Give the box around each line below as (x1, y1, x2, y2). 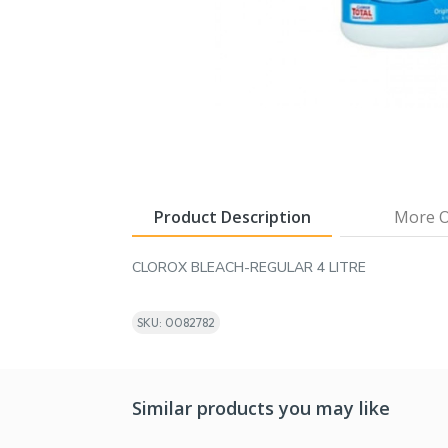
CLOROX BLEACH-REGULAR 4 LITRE (132, 257, 366, 277)
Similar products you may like (132, 395, 390, 420)
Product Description (153, 205, 311, 228)
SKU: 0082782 (137, 314, 215, 330)
